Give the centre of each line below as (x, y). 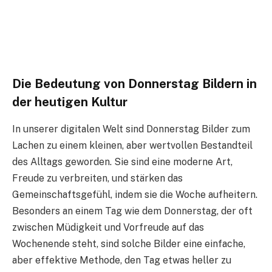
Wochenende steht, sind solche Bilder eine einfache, (129, 243)
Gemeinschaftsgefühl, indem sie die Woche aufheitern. (135, 194)
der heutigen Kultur (70, 102)
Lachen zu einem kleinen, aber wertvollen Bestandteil (132, 145)
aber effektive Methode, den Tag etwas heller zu (122, 260)
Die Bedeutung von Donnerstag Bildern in (134, 84)
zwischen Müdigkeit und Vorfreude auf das (108, 227)
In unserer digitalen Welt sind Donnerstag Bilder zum (131, 129)
